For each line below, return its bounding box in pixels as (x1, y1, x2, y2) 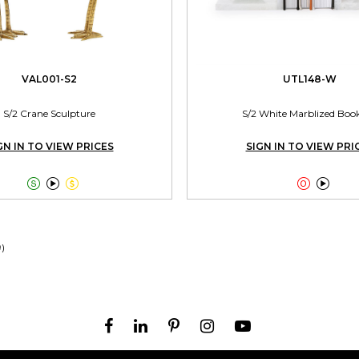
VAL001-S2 (22, 72, 77, 85)
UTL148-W (283, 72, 337, 85)
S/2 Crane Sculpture (3, 107, 95, 119)
